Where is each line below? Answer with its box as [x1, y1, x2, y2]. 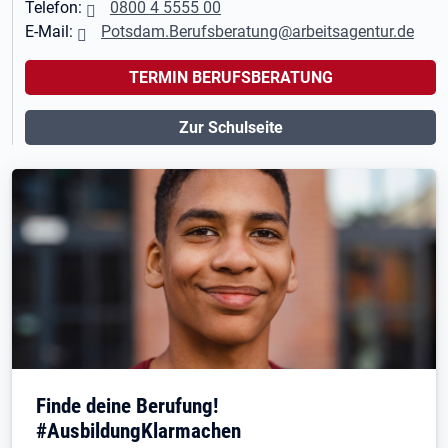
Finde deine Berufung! [36, 393, 218, 418]
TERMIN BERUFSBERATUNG [128, 68, 333, 87]
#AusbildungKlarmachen [36, 418, 241, 443]
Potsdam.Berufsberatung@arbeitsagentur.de [101, 22, 414, 41]
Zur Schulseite [178, 118, 283, 137]
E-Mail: [25, 22, 77, 41]
